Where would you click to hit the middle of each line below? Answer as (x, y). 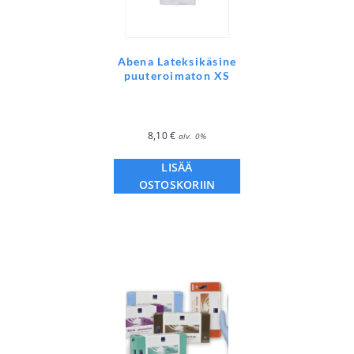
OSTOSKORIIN (177, 185)
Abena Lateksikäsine (177, 62)
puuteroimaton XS (177, 76)
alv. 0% (192, 136)
